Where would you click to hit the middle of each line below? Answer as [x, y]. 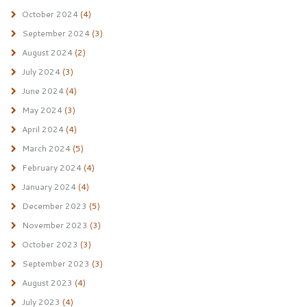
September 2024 [56, 33]
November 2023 [54, 225]
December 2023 [54, 206]
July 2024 [41, 72]
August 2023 [47, 283]
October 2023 [50, 244]
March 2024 [46, 148]
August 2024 [47, 52]
